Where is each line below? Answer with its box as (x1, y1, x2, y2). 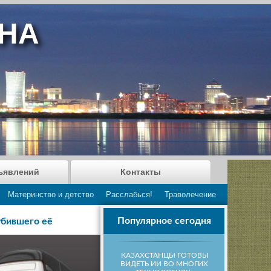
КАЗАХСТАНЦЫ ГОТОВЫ (121, 252, 209, 259)
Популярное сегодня (117, 216, 211, 226)
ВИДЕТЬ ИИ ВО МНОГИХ (120, 260, 208, 267)
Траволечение (165, 190, 216, 199)
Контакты (120, 167, 161, 177)
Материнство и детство (8, 190, 94, 199)
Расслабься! (106, 190, 152, 199)
